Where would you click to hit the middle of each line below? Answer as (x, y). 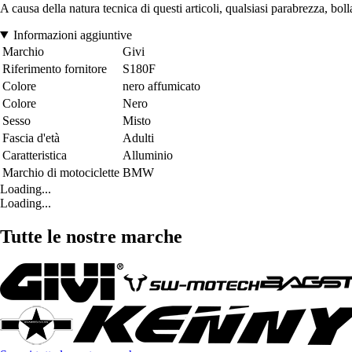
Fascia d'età (31, 137)
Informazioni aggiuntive (72, 35)
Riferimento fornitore (55, 68)
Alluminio (148, 155)
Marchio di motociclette (61, 172)
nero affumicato (161, 86)
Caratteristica (35, 155)
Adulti (138, 137)
